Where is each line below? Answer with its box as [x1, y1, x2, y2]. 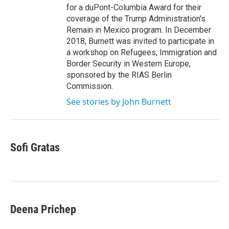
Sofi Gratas [10, 141, 60, 154]
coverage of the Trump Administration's [66, 14, 205, 24]
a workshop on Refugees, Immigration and [66, 48, 217, 58]
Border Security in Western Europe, [66, 59, 191, 69]
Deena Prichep [10, 203, 76, 216]
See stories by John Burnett [66, 96, 171, 108]
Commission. [66, 81, 113, 91]
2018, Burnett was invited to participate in [66, 36, 214, 47]
